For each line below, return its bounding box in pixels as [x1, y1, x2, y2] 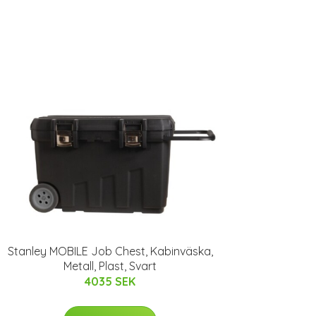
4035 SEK [85, 274, 135, 289]
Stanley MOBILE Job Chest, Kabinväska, [7, 244, 213, 259]
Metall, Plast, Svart [63, 259, 157, 274]
